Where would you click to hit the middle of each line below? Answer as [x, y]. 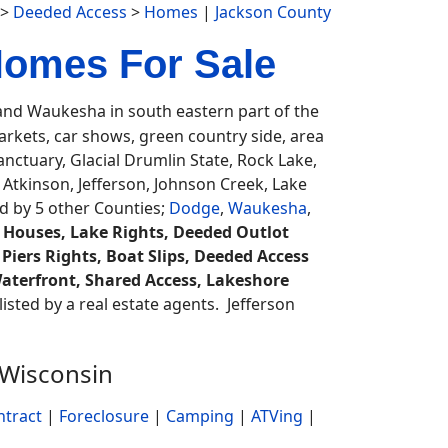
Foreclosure [104, 416]
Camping [200, 416]
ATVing [277, 416]
